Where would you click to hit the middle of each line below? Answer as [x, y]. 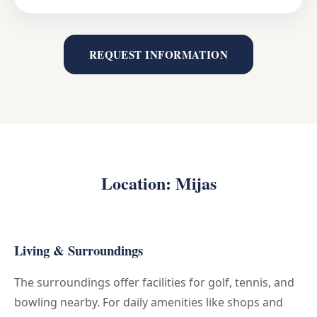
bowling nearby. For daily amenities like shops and [149, 302]
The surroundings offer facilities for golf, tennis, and [154, 283]
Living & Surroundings [79, 250]
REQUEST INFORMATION [158, 55]
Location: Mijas [158, 183]
